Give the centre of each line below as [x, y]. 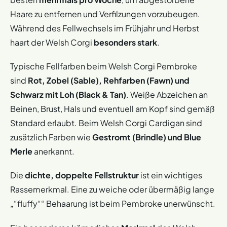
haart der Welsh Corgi [52, 42]
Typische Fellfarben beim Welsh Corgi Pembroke [104, 66]
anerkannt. [53, 152]
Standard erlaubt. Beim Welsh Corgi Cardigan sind [106, 123]
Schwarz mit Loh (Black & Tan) [68, 95]
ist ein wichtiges [171, 175]
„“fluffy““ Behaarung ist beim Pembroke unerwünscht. [113, 204]
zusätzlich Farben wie [51, 137]
